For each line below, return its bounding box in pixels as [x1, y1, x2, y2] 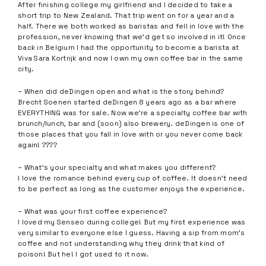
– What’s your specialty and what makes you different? [18, 163, 216, 172]
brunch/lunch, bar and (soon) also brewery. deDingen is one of [18, 119, 245, 128]
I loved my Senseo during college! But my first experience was [18, 218, 246, 226]
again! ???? [18, 141, 57, 149]
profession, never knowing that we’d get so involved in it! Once [18, 33, 246, 41]
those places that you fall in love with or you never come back [18, 130, 243, 138]
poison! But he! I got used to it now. [18, 250, 149, 258]
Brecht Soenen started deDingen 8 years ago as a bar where [18, 98, 237, 106]
